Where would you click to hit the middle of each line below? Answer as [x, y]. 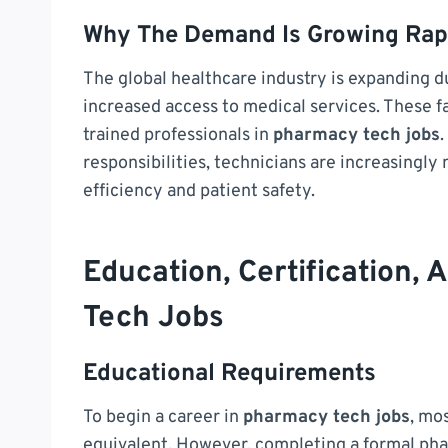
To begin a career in [163, 417]
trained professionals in [178, 135]
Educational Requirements [229, 373]
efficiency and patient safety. [199, 191]
